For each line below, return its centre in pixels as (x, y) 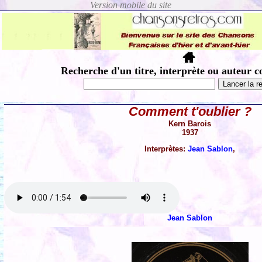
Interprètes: (166, 149)
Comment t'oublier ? (190, 112)
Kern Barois (190, 124)
